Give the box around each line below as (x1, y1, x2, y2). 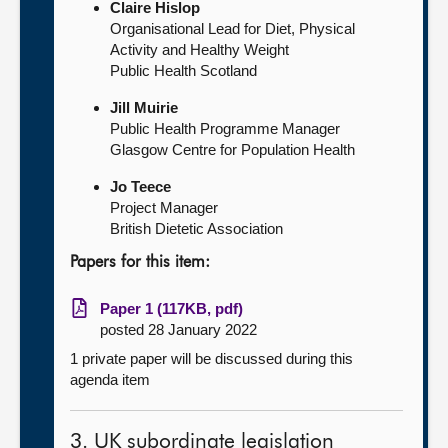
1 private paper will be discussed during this (70, 350, 353, 367)
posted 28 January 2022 (100, 321, 257, 338)
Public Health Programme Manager (110, 120, 340, 137)
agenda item (70, 371, 150, 388)
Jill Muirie (110, 99, 178, 116)
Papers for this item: (70, 255, 210, 271)
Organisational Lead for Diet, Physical (110, 20, 355, 37)
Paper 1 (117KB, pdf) (100, 300, 243, 317)
